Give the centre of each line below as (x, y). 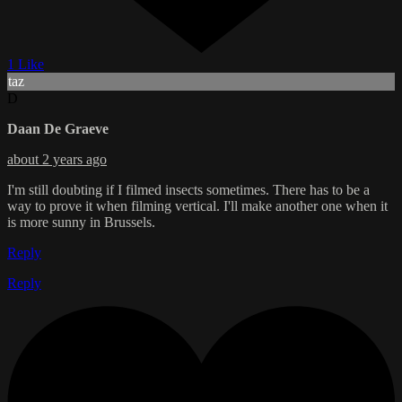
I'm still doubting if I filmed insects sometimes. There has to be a (188, 189)
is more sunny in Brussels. (81, 222)
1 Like (26, 64)
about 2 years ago (57, 159)
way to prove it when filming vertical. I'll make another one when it (197, 205)
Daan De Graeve (58, 128)
